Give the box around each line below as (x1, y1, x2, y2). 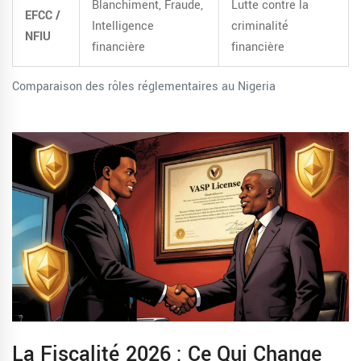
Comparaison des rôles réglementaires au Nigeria (12, 78, 276, 96)
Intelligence (92, 18, 154, 35)
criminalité (231, 18, 288, 35)
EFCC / (25, 7, 60, 25)
